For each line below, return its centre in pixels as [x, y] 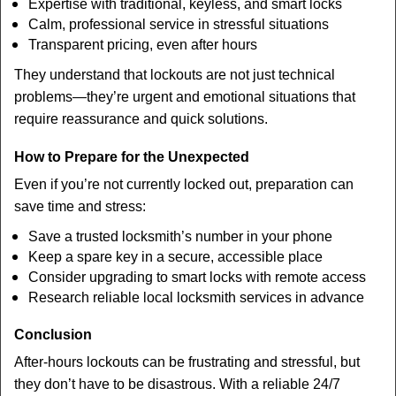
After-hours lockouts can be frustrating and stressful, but [187, 362]
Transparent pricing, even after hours [143, 45]
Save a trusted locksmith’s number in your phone [180, 236]
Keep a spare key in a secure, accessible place [175, 257]
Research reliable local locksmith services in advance [196, 297]
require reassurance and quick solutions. [141, 119]
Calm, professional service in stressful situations [179, 24]
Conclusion [53, 335]
